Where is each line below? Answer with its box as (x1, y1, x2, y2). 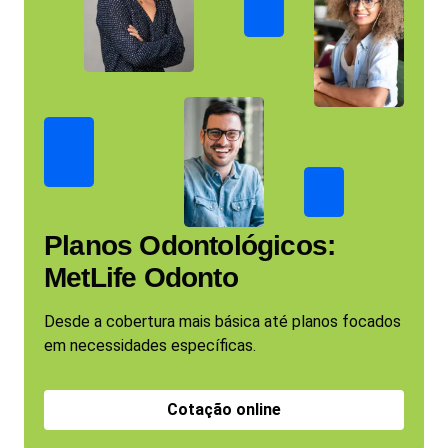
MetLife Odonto (44, 262, 238, 293)
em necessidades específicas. (44, 336, 256, 355)
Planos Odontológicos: (44, 230, 336, 261)
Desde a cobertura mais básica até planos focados (44, 312, 401, 331)
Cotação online (167, 400, 281, 419)
